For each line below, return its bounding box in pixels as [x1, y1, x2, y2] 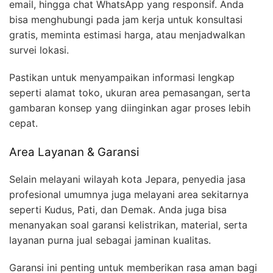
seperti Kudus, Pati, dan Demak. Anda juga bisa [9, 204, 227, 216]
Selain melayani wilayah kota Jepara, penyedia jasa [9, 173, 246, 186]
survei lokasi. [9, 43, 69, 56]
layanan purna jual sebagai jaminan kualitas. [9, 234, 211, 247]
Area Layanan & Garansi [9, 144, 139, 159]
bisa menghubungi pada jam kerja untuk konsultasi [9, 13, 243, 26]
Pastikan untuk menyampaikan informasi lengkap [9, 71, 235, 83]
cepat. [9, 116, 38, 129]
